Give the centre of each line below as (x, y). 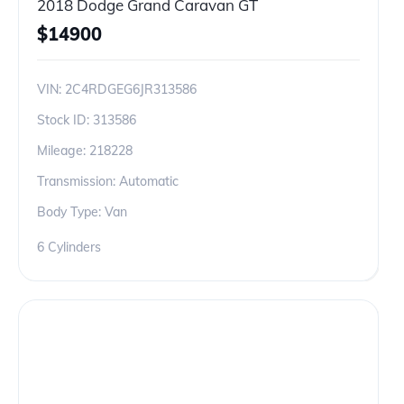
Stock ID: (65, 120)
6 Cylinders (69, 247)
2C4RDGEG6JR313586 (131, 89)
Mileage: (63, 151)
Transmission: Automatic (108, 181)
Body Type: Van (82, 212)
